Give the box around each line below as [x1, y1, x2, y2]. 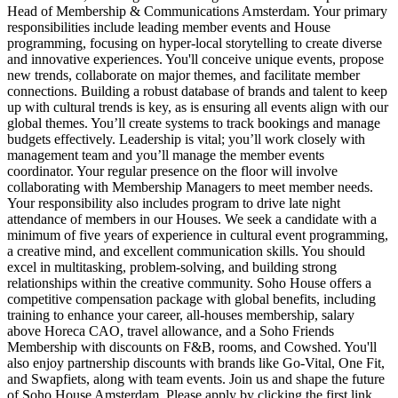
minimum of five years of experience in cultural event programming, [7, 227, 388, 243]
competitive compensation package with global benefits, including [7, 291, 376, 307]
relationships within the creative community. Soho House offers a [7, 275, 371, 291]
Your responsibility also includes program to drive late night [7, 195, 340, 211]
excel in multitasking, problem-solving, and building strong [7, 259, 337, 275]
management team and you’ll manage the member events [7, 147, 324, 163]
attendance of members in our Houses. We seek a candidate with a [7, 211, 377, 227]
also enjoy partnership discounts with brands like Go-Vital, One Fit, [7, 355, 385, 371]
